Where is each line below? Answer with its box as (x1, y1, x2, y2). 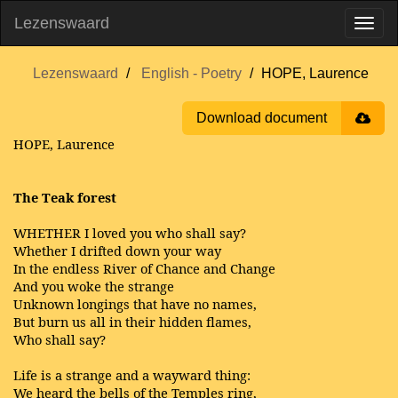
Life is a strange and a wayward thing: (13, 366, 251, 384)
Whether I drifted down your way (13, 242, 221, 259)
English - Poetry (141, 66, 242, 81)
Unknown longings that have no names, (13, 295, 257, 313)
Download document (196, 110, 327, 125)
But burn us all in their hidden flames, (13, 313, 251, 330)
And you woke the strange (13, 277, 174, 295)
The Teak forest (13, 188, 116, 206)
